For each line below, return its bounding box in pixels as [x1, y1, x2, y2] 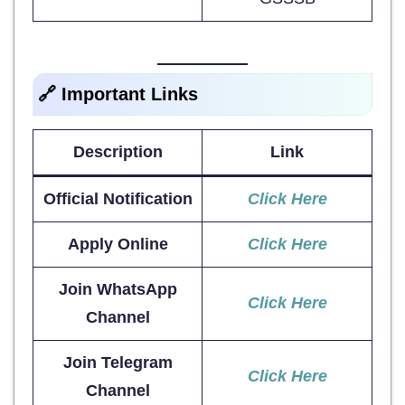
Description [72, 142, 163, 161]
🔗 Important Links [38, 83, 198, 104]
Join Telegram [62, 353, 173, 372]
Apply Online [67, 234, 168, 253]
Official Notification [42, 189, 193, 208]
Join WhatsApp [58, 279, 177, 298]
